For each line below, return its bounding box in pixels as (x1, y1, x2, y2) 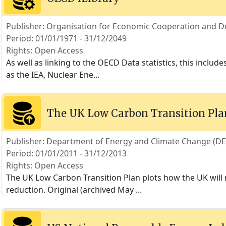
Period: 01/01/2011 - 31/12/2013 (6, 148, 127, 159)
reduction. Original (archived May (6, 184, 136, 195)
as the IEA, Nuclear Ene (6, 69, 93, 80)
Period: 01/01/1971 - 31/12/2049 (6, 33, 127, 44)
